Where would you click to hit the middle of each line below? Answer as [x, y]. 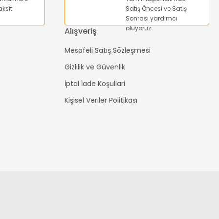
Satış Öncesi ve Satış [156, 9]
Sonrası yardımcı [152, 18]
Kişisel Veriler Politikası [101, 100]
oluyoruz [138, 28]
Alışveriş [81, 31]
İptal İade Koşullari [95, 84]
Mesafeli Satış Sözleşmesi [108, 50]
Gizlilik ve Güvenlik [95, 67]
